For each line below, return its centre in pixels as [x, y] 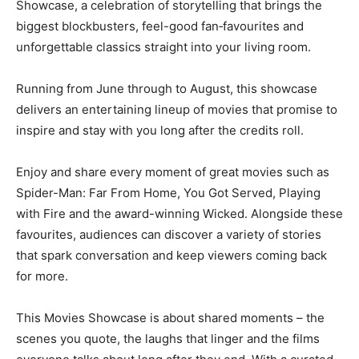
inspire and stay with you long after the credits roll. [160, 130]
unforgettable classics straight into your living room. [163, 46]
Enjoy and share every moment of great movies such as [173, 171]
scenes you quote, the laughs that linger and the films [168, 338]
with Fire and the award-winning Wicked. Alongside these [179, 213]
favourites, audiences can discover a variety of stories [169, 234]
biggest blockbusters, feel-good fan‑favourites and [160, 26]
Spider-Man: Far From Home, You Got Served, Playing [168, 192]
